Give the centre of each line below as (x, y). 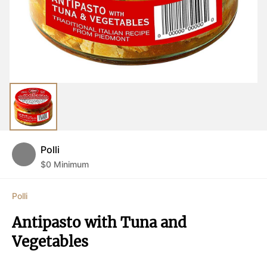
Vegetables (50, 242)
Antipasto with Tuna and (99, 223)
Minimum (70, 164)
